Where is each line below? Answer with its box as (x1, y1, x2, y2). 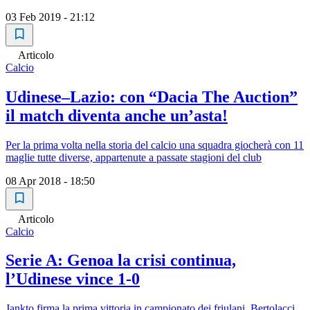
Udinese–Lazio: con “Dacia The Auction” (6, 87, 298, 106)
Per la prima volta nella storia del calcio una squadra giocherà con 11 (6, 138, 304, 151)
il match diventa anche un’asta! (6, 106, 228, 125)
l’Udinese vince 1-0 (6, 270, 140, 289)
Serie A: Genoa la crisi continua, (6, 251, 236, 270)
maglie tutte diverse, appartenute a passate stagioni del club (6, 151, 262, 163)
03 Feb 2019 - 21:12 (6, 10, 95, 23)
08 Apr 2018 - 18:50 (6, 174, 95, 187)
